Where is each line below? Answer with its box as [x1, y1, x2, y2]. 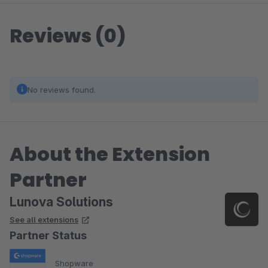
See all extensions [10, 215, 78, 224]
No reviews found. [28, 85, 96, 95]
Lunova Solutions [10, 194, 113, 209]
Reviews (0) [10, 22, 126, 49]
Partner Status [10, 229, 87, 242]
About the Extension [10, 141, 210, 167]
